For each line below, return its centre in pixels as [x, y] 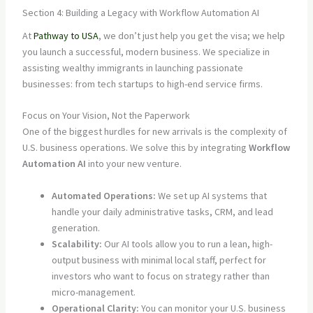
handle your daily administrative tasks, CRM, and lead [162, 211]
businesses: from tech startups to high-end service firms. [142, 83]
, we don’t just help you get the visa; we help [191, 35]
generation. [75, 227]
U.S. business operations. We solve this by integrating [135, 148]
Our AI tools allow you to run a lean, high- [187, 243]
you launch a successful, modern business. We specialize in [146, 51]
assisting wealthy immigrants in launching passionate [132, 67]
